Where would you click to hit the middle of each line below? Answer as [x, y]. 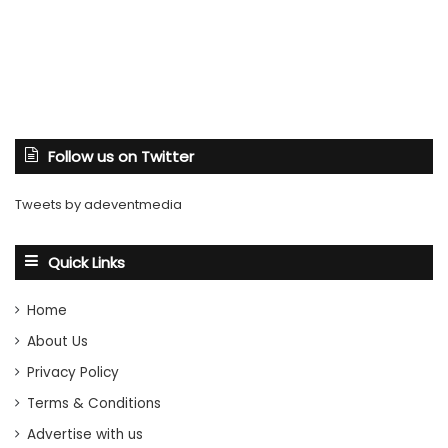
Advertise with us [85, 434]
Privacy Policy [73, 372]
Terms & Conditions [94, 403]
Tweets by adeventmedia [98, 204]
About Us [57, 341]
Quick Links [86, 262]
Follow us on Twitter [121, 156]
